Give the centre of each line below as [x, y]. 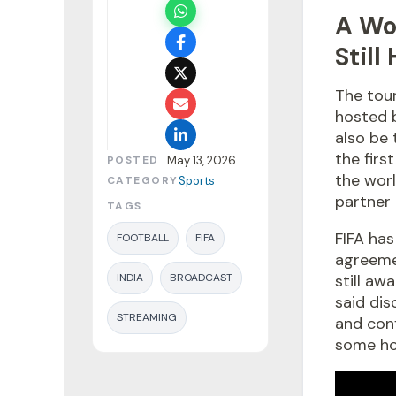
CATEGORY [143, 181]
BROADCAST [201, 278]
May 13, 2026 [202, 161]
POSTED [133, 160]
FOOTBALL [143, 238]
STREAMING [147, 318]
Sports [196, 181]
